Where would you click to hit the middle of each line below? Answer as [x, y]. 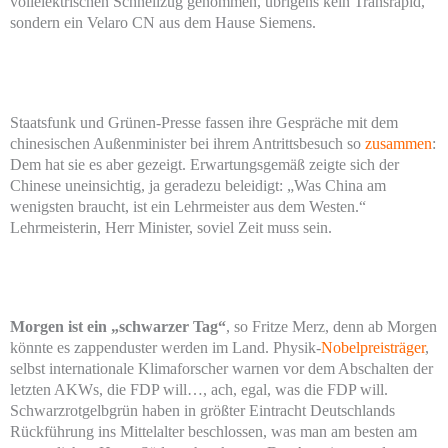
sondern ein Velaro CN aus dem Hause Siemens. [163, 23]
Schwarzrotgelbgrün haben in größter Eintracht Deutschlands [202, 411]
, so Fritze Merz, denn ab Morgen [331, 327]
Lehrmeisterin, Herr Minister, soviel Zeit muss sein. [171, 227]
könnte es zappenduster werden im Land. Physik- [165, 348]
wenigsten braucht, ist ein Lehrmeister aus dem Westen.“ [188, 206]
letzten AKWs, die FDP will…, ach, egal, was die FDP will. [199, 390]
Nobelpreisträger [373, 348]
